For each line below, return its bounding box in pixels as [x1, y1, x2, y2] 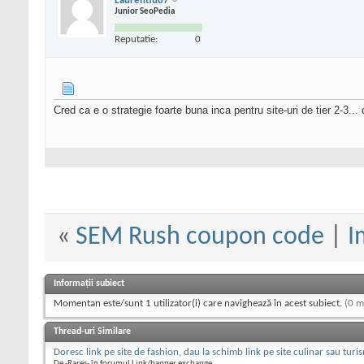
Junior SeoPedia [115, 6, 175, 16]
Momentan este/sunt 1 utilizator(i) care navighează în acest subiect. [54, 298, 344, 310]
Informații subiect [54, 279, 124, 289]
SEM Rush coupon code [75, 224, 324, 251]
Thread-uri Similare [54, 327, 131, 337]
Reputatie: [115, 33, 158, 45]
